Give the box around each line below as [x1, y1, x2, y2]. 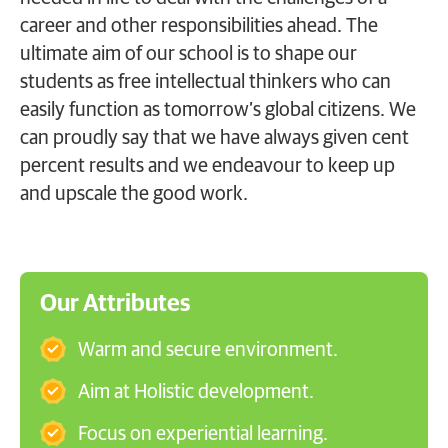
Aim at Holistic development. [77, 382, 314, 403]
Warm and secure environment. [77, 340, 338, 361]
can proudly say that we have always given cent [20, 128, 409, 148]
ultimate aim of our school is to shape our [20, 44, 357, 64]
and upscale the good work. [20, 184, 248, 204]
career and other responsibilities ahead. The [20, 16, 378, 36]
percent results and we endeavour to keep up [20, 156, 395, 176]
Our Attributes [40, 292, 191, 317]
